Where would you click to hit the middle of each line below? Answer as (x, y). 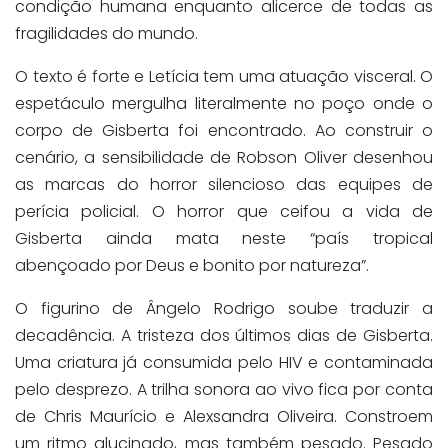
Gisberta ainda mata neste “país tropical (224, 238)
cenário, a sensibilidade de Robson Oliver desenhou (224, 157)
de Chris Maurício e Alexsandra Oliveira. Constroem (224, 416)
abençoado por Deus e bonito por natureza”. (192, 265)
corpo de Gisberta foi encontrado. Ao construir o (224, 130)
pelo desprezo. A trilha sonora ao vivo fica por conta (224, 389)
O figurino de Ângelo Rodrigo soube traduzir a (224, 308)
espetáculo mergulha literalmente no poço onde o (224, 103)
